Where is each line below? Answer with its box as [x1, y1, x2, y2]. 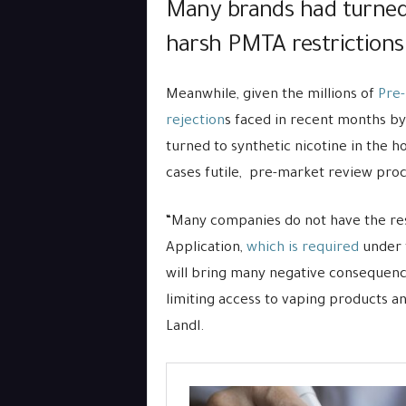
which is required [246, 241, 359, 256]
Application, [165, 241, 246, 256]
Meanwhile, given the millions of [165, 88, 378, 103]
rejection [165, 114, 225, 130]
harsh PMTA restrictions [165, 34, 404, 60]
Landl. [165, 320, 205, 335]
